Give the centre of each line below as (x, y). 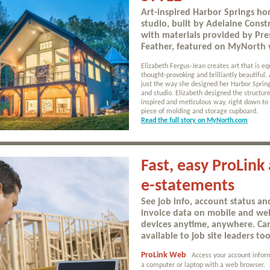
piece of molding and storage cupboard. (199, 111)
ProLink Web (164, 255)
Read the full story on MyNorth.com (194, 121)
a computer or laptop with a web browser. (203, 265)
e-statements (188, 186)
